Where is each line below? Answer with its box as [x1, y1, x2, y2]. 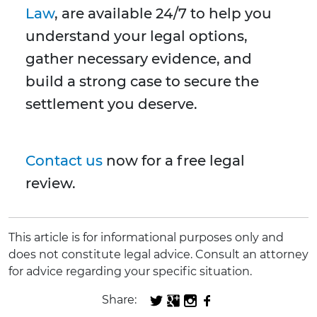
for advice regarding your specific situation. [8, 265, 252, 279]
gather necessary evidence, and [25, 50, 252, 68]
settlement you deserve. [25, 96, 197, 113]
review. [25, 175, 76, 192]
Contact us [25, 152, 103, 170]
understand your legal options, [25, 28, 248, 45]
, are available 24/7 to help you [54, 5, 272, 23]
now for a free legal [103, 152, 245, 170]
